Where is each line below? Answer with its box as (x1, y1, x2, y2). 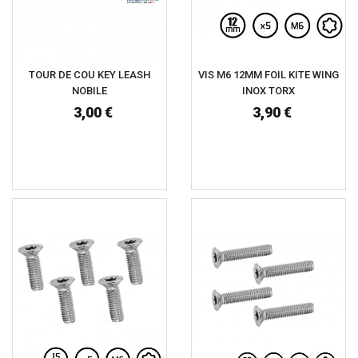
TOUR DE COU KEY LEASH (29, 68, 150, 81)
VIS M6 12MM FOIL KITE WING (198, 68, 339, 81)
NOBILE (72, 84, 107, 97)
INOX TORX (242, 84, 295, 97)
